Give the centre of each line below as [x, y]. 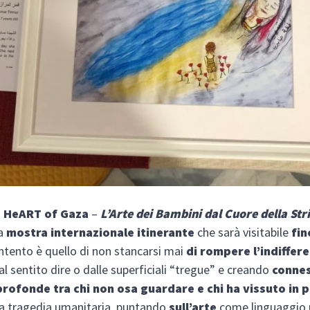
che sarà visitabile [243, 232]
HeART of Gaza [46, 213]
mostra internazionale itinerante [101, 232]
